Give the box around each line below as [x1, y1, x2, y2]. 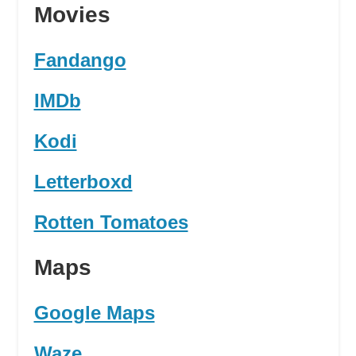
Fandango [33, 49, 126, 72]
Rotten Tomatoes [33, 211, 188, 234]
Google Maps [33, 302, 155, 324]
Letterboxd [33, 171, 133, 193]
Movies [33, 2, 110, 28]
